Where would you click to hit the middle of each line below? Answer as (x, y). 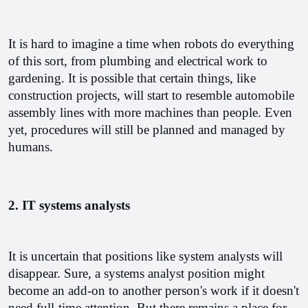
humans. (32, 147)
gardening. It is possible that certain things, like (132, 78)
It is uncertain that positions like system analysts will (145, 256)
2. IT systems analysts (69, 205)
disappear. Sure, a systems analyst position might (136, 273)
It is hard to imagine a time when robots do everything (151, 44)
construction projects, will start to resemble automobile (151, 95)
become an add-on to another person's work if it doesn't (154, 290)
